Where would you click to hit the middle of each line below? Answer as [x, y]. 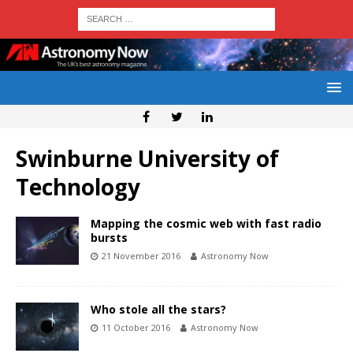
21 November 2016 [141, 256]
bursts [109, 238]
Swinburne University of [147, 159]
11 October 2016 [136, 328]
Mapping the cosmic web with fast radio [206, 224]
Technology [78, 187]
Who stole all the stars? [158, 310]
